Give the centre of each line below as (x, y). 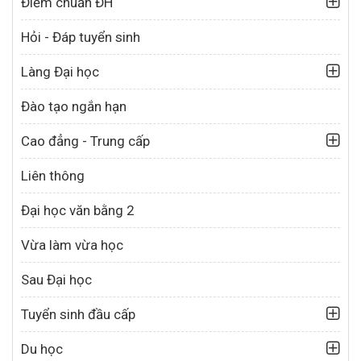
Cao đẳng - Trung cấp (85, 141)
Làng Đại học (60, 72)
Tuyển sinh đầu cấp (78, 315)
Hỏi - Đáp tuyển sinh (81, 37)
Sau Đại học (56, 280)
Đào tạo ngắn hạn (74, 107)
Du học (42, 349)
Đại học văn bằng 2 (78, 211)
